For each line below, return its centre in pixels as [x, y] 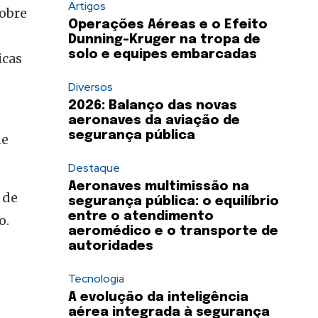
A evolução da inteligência [158, 298]
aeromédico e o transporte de [173, 232]
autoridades [111, 247]
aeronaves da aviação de [154, 121]
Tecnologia [96, 279]
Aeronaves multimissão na [159, 187]
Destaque [94, 168]
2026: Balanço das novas [153, 106]
